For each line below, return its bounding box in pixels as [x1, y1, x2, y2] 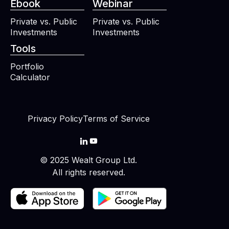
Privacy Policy [27, 113, 83, 124]
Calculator [10, 72, 50, 83]
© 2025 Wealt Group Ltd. [40, 155, 137, 166]
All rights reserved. [52, 167, 125, 178]
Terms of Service [82, 113, 150, 124]
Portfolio [10, 61, 44, 72]
